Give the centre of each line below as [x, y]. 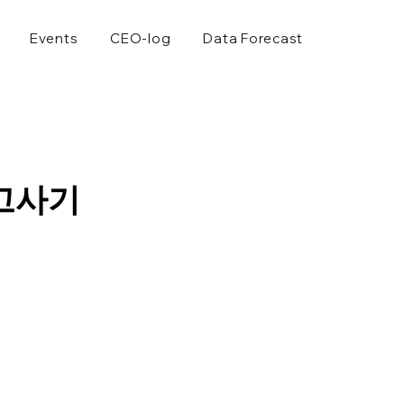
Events [54, 38]
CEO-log [141, 38]
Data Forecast [253, 38]
